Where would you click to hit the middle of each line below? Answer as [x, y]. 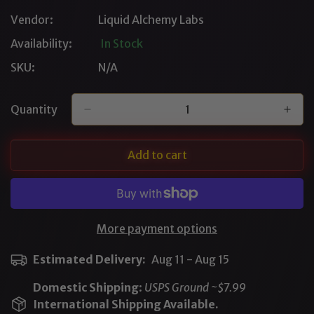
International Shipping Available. [126, 304]
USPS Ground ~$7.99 [195, 287]
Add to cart [157, 155]
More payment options [157, 228]
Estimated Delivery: [89, 259]
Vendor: [32, 19]
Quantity [34, 109]
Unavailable [76, 34]
